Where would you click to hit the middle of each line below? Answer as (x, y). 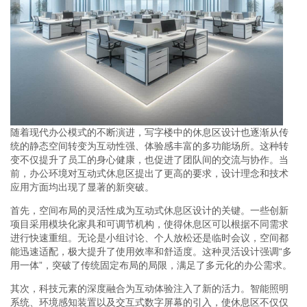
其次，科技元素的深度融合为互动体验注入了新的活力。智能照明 (149, 288)
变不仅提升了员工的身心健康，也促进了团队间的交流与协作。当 (149, 159)
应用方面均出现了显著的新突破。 (82, 187)
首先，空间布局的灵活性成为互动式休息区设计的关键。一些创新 (149, 210)
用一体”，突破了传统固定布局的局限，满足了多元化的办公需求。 (151, 265)
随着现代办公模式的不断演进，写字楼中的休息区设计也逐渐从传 (149, 132)
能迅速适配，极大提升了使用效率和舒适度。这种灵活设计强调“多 (151, 251)
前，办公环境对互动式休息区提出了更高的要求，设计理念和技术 (149, 173)
